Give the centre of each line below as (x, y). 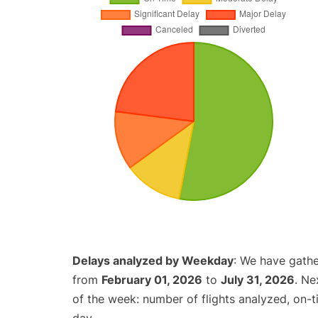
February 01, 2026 (152, 280)
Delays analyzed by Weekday (153, 261)
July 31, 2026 (258, 280)
